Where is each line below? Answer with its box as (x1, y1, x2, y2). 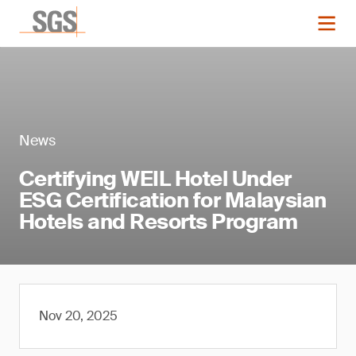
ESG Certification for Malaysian (19, 187, 327, 214)
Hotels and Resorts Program (19, 208, 298, 235)
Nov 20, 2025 (39, 308, 118, 324)
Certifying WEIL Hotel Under (19, 165, 292, 192)
